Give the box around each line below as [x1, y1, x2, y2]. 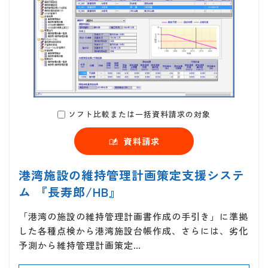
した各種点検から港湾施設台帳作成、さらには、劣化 [19, 224, 248, 237]
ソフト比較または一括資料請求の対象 [68, 108, 211, 120]
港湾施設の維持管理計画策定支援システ [19, 166, 245, 184]
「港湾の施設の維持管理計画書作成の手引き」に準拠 [19, 210, 248, 223]
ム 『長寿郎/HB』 [19, 183, 121, 201]
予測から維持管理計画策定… [19, 239, 141, 252]
